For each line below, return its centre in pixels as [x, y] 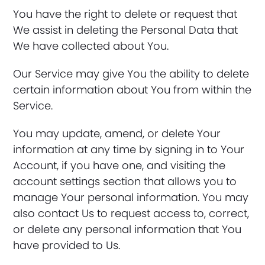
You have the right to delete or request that [125, 14]
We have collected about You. [91, 46]
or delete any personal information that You [127, 229]
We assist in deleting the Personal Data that [126, 30]
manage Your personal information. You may [131, 197]
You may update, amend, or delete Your [117, 133]
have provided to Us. [67, 245]
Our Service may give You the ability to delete [131, 74]
